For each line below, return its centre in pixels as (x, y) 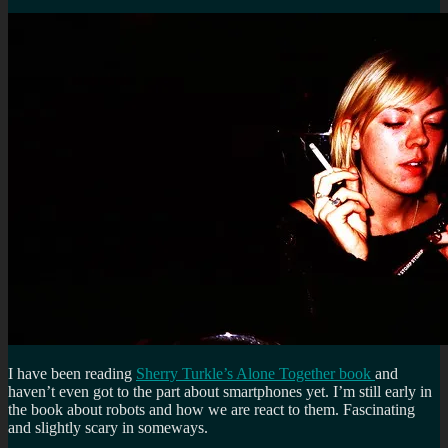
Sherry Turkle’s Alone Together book (255, 373)
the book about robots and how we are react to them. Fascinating (211, 409)
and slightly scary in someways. (108, 427)
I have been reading (72, 373)
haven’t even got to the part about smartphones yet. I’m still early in (220, 391)
